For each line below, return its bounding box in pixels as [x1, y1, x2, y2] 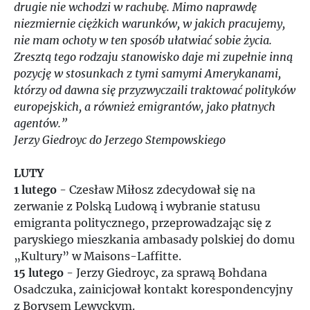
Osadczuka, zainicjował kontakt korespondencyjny [14, 282, 293, 296]
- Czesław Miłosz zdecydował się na [57, 183, 255, 197]
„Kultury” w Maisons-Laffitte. [14, 249, 181, 263]
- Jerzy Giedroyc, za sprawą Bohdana [64, 266, 267, 280]
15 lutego [14, 266, 64, 280]
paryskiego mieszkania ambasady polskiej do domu [14, 232, 295, 246]
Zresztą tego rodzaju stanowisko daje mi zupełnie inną [14, 50, 293, 64]
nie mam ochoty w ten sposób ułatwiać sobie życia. [14, 33, 272, 47]
